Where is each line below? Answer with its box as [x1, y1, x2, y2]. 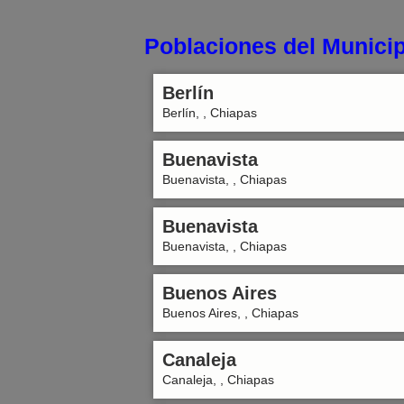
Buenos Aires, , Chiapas [162, 306, 298, 320]
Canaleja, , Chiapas [162, 372, 274, 387]
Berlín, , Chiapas [162, 106, 257, 120]
